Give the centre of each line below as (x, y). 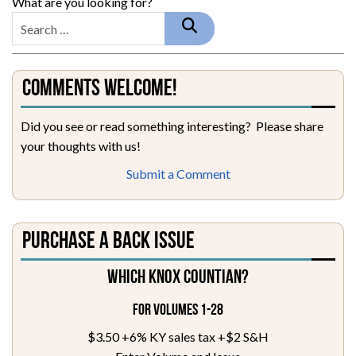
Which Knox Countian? (178, 279)
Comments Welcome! (100, 90)
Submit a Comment (178, 174)
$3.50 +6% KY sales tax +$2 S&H (178, 337)
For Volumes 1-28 (178, 311)
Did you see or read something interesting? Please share (172, 126)
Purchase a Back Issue (108, 242)
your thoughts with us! (81, 146)
